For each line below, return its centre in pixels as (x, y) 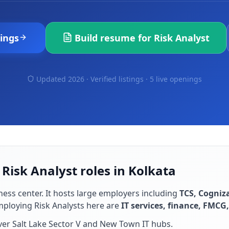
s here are (100, 205)
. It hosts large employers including (109, 193)
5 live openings (176, 79)
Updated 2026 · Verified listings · (93, 79)
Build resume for (114, 38)
